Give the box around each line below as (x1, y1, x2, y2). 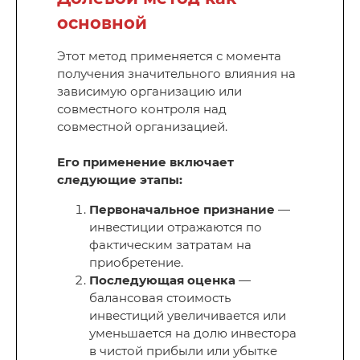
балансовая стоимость (89, 290, 231, 306)
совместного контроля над (57, 101, 227, 117)
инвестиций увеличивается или (89, 308, 286, 324)
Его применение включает (57, 154, 234, 170)
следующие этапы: (57, 172, 182, 188)
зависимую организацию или (57, 84, 242, 100)
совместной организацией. (57, 119, 227, 135)
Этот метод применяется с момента (57, 48, 281, 64)
